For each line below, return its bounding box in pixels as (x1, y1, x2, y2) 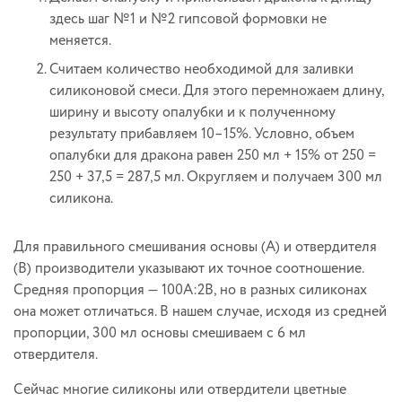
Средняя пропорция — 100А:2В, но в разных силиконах (13, 279, 367, 301)
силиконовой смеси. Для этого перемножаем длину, (49, 80, 384, 101)
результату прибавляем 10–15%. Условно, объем (49, 123, 354, 144)
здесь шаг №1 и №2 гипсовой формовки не (49, 8, 327, 30)
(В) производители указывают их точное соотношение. (13, 258, 363, 279)
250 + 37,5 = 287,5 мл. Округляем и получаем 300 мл (49, 166, 382, 188)
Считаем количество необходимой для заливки (49, 58, 354, 80)
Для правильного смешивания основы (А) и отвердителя (13, 236, 377, 258)
